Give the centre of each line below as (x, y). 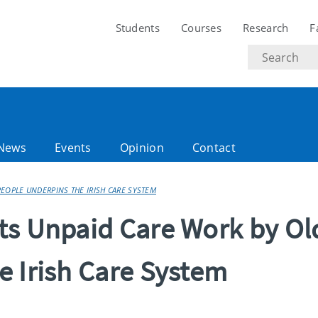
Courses (201, 28)
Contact (214, 148)
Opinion (142, 148)
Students (137, 28)
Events (73, 148)
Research (266, 28)
